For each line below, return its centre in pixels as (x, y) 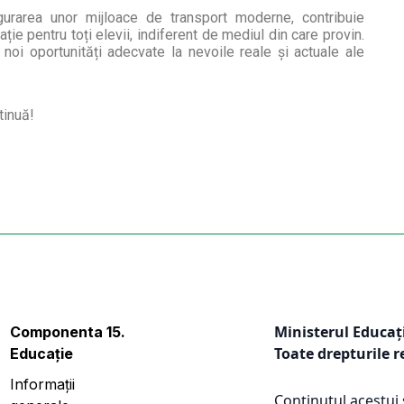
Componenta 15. (67, 332)
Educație (41, 353)
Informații (42, 384)
